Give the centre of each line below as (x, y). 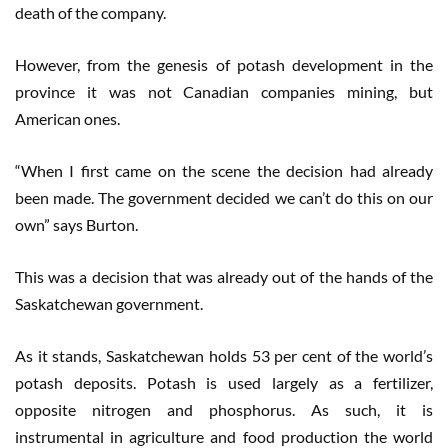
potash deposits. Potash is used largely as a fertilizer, (224, 383)
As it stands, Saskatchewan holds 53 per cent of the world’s (224, 356)
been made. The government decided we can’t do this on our (224, 198)
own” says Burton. (76, 225)
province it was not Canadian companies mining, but (224, 92)
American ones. (67, 119)
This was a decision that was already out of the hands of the (224, 277)
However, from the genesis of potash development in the (224, 65)
